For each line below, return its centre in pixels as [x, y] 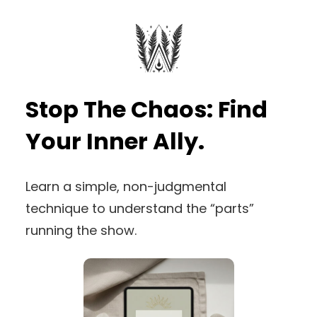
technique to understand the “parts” [140, 209]
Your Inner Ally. [115, 141]
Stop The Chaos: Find [146, 109]
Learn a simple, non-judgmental [126, 187]
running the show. [81, 231]
